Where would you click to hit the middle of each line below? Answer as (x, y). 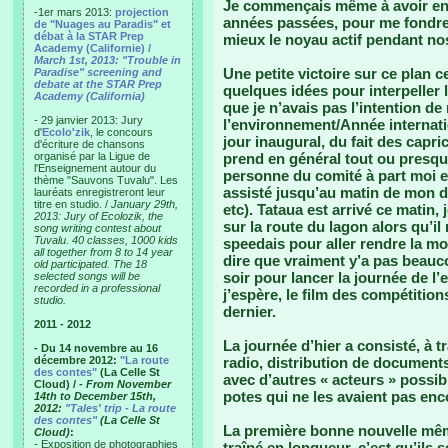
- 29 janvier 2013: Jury (88, 120)
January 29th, (144, 204)
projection (142, 12)
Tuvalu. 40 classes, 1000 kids (106, 240)
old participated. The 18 (90, 264)
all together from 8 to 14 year (103, 252)
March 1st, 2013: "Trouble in (107, 60)
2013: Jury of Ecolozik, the (98, 216)
